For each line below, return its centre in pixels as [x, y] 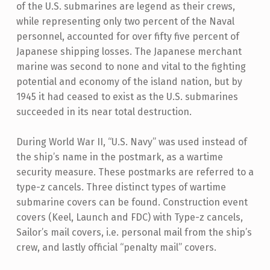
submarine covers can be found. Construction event [132, 202]
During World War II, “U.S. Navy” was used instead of [131, 142]
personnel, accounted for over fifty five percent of [127, 36]
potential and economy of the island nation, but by [129, 81]
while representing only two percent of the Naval [125, 21]
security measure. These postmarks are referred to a [135, 172]
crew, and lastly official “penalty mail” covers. [116, 248]
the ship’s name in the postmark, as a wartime [119, 157]
